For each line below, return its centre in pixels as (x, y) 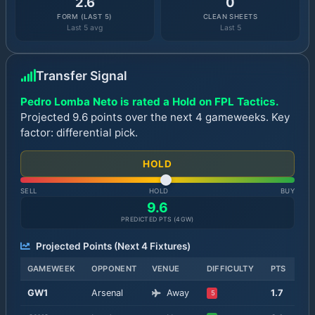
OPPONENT (114, 268)
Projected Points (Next (87, 246)
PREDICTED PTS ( (149, 219)
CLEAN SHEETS (230, 16)
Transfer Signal (82, 75)
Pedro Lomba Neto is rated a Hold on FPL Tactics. (150, 101)
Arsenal (107, 292)
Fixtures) (169, 246)
